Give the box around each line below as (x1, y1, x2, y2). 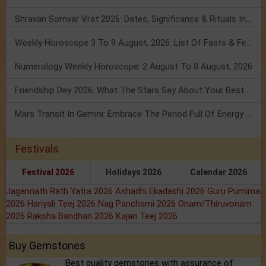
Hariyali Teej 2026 (27, 198, 98, 210)
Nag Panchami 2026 (98, 198, 178, 210)
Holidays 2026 (105, 167, 161, 178)
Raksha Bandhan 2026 (27, 211, 116, 222)
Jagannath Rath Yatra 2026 (6, 186, 115, 197)
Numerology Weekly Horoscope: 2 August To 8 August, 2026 (15, 61, 252, 72)
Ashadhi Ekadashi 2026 (115, 186, 207, 197)
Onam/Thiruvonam (178, 198, 252, 210)
